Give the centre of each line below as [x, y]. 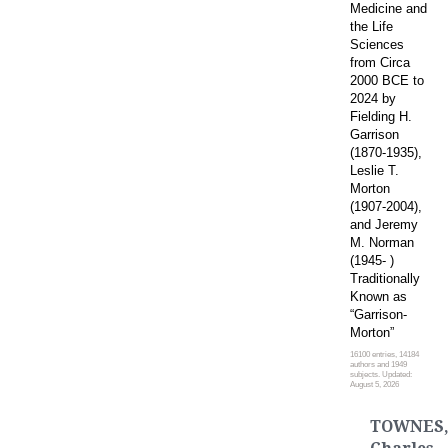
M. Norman [382, 242]
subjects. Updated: [381, 374]
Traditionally [385, 278]
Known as [378, 296]
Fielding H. [381, 116]
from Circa [380, 62]
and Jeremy [384, 224]
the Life [371, 26]
